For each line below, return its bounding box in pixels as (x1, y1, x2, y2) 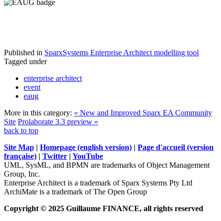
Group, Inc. (4, 169, 40, 178)
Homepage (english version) (40, 143, 132, 151)
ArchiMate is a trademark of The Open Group (4, 187, 147, 196)
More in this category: (4, 108, 72, 117)
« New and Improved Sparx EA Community (74, 108, 212, 117)
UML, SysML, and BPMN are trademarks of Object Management (4, 160, 210, 169)
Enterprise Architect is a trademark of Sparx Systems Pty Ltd (4, 178, 192, 187)
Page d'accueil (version (138, 143, 214, 151)
